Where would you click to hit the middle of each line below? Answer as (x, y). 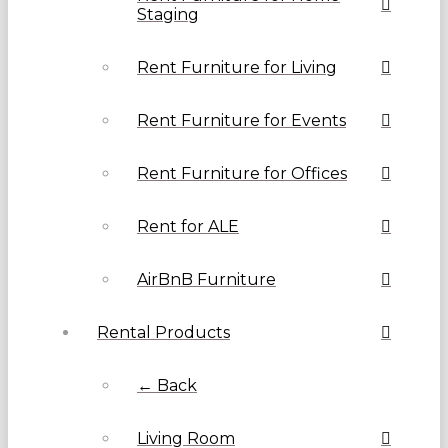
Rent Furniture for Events (241, 121)
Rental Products (163, 333)
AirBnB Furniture (206, 280)
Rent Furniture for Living (237, 68)
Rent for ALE (188, 227)
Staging (168, 15)
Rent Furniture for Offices (242, 174)
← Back (167, 386)
